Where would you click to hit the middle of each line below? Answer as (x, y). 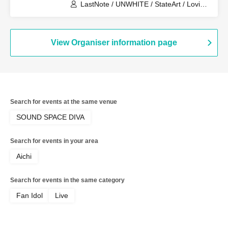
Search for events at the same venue (64, 102)
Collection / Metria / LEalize (124, 13)
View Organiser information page (114, 42)
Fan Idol (30, 195)
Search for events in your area (54, 141)
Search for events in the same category (67, 180)
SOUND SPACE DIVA (50, 117)
